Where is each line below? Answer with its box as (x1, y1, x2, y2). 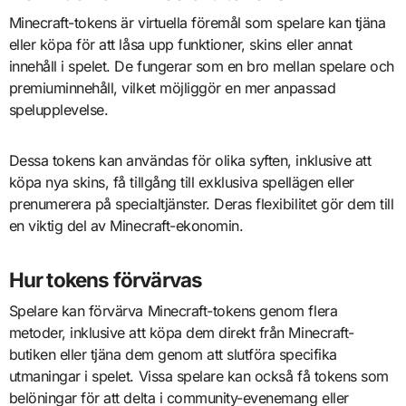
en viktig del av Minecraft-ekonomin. (8, 217, 244, 236)
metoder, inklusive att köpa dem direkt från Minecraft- (8, 323, 354, 342)
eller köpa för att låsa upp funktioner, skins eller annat (8, 35, 353, 54)
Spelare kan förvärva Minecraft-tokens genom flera (8, 301, 338, 320)
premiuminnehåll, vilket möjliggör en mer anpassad (8, 79, 336, 98)
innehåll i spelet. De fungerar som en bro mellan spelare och (8, 57, 394, 76)
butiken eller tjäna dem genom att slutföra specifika (8, 344, 337, 363)
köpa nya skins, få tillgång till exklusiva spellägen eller (8, 173, 354, 192)
